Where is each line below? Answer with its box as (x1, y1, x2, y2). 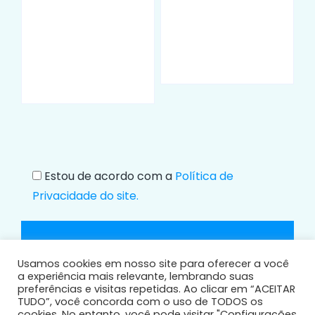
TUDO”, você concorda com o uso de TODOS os (18, 295, 263, 309)
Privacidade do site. (32, 187, 139, 204)
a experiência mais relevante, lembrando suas (18, 269, 254, 283)
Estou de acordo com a (44, 167, 175, 184)
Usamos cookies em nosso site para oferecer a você (18, 257, 289, 271)
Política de (175, 167, 233, 184)
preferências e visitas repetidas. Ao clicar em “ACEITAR (18, 282, 295, 296)
